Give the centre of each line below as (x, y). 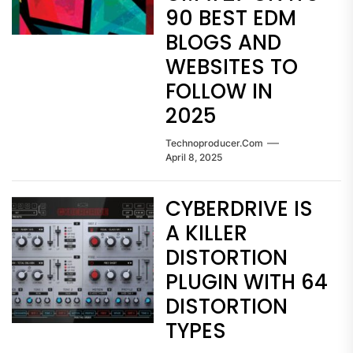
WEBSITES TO (232, 67)
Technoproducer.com (214, 143)
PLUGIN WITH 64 (247, 282)
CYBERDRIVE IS (239, 209)
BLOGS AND (223, 43)
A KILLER (206, 233)
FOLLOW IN (219, 91)
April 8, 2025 (194, 157)
